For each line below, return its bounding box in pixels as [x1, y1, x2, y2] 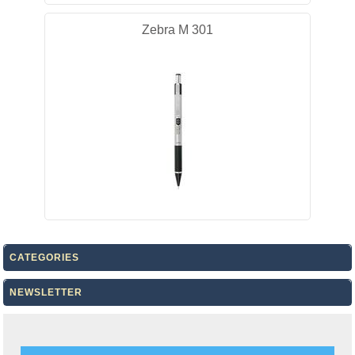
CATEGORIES [10, 252, 80, 264]
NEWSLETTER [10, 287, 83, 299]
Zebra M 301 [142, 23, 213, 37]
